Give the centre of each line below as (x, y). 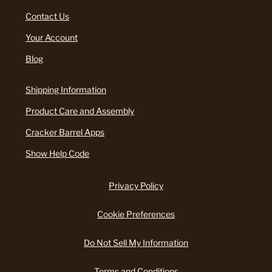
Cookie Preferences (136, 214)
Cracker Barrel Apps (65, 132)
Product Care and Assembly (80, 111)
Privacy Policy (136, 186)
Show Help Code (57, 154)
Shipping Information (66, 90)
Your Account (52, 38)
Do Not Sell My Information (136, 243)
